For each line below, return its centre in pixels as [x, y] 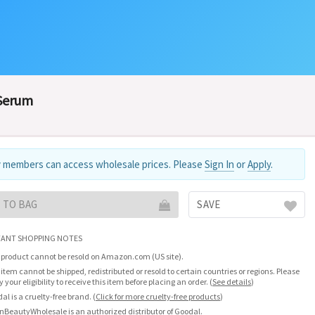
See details [232, 282]
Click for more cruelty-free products [158, 296]
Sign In [219, 164]
